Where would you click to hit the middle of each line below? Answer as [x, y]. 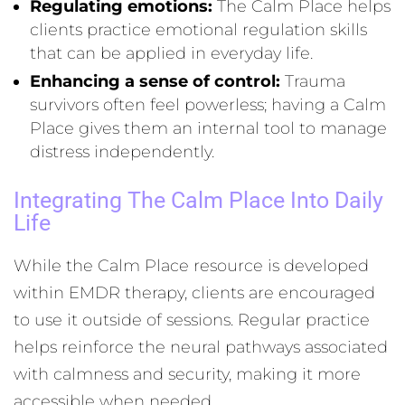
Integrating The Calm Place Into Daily [198, 200]
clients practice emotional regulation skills [198, 30]
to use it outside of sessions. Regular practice [192, 320]
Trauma [313, 81]
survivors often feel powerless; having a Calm [208, 105]
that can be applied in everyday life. [171, 53]
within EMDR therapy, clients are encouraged [194, 293]
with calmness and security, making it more [187, 374]
